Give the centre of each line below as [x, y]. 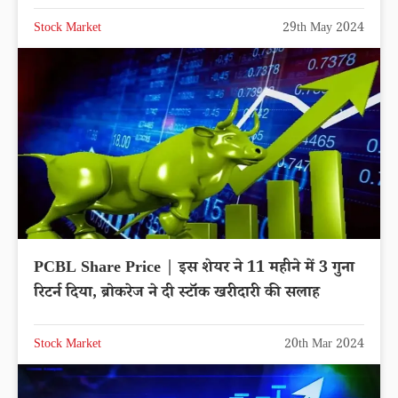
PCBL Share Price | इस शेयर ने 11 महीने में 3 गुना [194, 269]
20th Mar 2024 [324, 345]
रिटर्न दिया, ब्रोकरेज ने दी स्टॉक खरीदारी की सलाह [177, 294]
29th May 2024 [323, 30]
